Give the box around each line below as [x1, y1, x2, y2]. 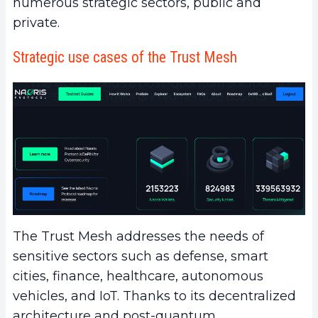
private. [13, 15, 60, 31]
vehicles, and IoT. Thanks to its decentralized [13, 287, 296, 304]
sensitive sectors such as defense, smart [13, 248, 268, 264]
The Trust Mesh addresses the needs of [13, 228, 264, 244]
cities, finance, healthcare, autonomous [13, 268, 263, 284]
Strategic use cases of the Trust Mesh [13, 48, 237, 67]
